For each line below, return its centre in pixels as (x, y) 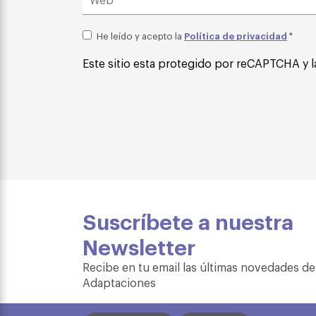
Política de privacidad (236, 35)
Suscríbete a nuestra (188, 220)
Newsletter (139, 245)
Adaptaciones (119, 282)
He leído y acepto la (140, 35)
